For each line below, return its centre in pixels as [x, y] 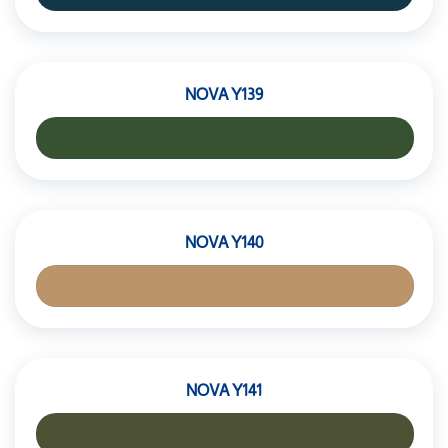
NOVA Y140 [224, 242]
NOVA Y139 [224, 94]
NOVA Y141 [224, 390]
